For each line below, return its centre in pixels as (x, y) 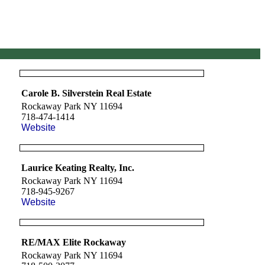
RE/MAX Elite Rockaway (74, 242)
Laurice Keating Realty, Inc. (78, 168)
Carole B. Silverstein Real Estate (86, 93)
